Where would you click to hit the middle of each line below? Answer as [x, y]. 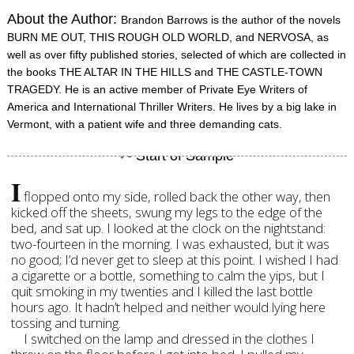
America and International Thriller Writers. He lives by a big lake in [172, 107]
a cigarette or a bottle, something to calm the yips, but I [168, 275]
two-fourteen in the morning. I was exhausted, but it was [171, 244]
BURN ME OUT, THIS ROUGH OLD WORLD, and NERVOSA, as [168, 37]
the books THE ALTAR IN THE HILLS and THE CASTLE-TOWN [165, 72]
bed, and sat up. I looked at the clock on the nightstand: [169, 228]
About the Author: [64, 19]
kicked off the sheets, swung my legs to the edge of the [167, 212]
